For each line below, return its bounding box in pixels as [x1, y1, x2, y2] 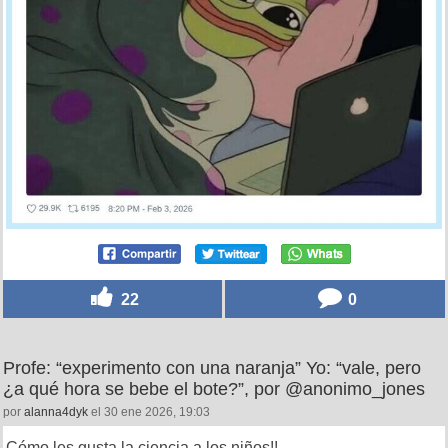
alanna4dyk [24, 404, 88, 419]
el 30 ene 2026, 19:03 [88, 404, 210, 419]
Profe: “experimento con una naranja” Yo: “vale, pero [3, 357, 421, 378]
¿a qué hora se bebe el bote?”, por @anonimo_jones [3, 378, 425, 399]
